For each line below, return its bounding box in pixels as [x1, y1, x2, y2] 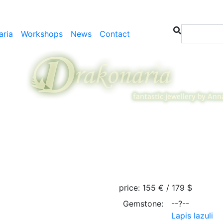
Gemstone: [123, 199, 163, 209]
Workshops [21, 29, 63, 39]
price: [119, 183, 140, 193]
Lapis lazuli [171, 211, 213, 221]
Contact [100, 29, 130, 39]
